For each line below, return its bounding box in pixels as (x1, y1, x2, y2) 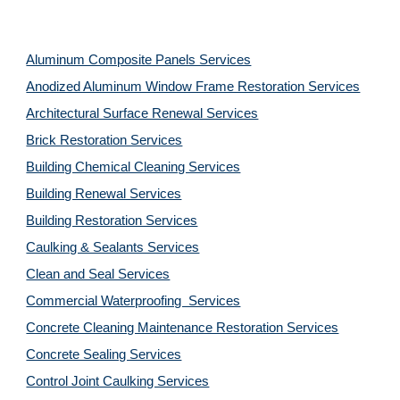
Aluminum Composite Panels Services (26, 53, 252, 67)
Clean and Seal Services (26, 267, 171, 281)
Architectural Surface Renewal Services (26, 106, 259, 121)
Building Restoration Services (26, 213, 198, 228)
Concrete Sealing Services (26, 347, 182, 362)
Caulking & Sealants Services (26, 240, 200, 254)
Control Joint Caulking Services (26, 374, 210, 388)
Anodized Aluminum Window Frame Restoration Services (26, 79, 361, 94)
